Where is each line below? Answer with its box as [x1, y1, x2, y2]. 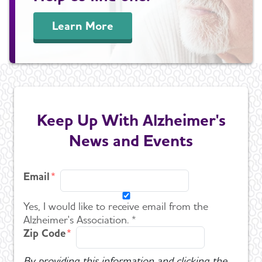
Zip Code [23, 226, 65, 239]
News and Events [69, 130, 193, 150]
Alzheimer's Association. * [23, 213, 136, 226]
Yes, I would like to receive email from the [23, 199, 208, 212]
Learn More [52, 18, 114, 33]
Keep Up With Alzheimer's [36, 109, 226, 130]
